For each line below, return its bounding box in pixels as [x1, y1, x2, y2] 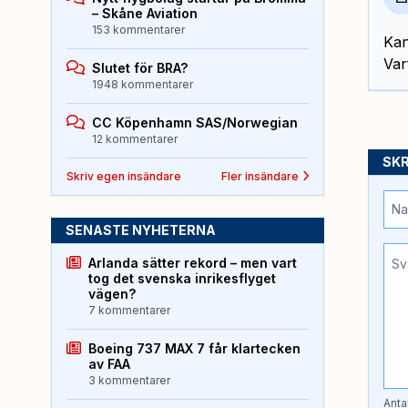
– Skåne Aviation [92, 5, 198, 21]
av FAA [88, 355, 130, 372]
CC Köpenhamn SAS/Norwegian [92, 114, 298, 130]
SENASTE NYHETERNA [66, 221, 216, 238]
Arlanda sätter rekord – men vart [88, 254, 297, 270]
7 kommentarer [88, 302, 170, 317]
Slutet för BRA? [92, 59, 188, 76]
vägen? [88, 285, 136, 301]
